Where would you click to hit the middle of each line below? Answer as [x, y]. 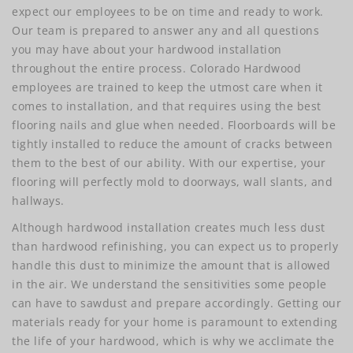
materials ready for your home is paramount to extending [175, 322]
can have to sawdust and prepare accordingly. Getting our [176, 303]
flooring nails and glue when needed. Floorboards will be [174, 125]
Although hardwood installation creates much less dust [169, 228]
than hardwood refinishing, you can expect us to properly [175, 247]
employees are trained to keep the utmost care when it [167, 87]
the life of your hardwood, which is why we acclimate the [173, 341]
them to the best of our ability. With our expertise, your [169, 163]
